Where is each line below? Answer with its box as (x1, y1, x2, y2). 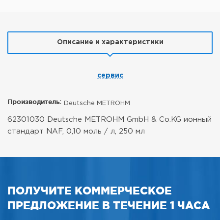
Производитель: (7, 98, 61, 105)
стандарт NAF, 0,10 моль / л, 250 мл (7, 128, 145, 135)
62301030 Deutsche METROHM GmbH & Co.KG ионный (7, 116, 212, 123)
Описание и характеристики (56, 39, 164, 45)
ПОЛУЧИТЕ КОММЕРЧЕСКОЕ (7, 184, 172, 196)
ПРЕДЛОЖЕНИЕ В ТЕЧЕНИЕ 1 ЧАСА (7, 199, 210, 211)
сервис (97, 73, 123, 79)
